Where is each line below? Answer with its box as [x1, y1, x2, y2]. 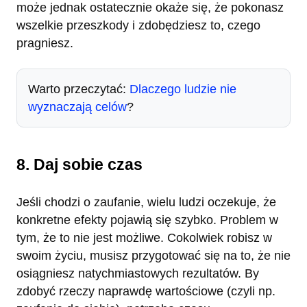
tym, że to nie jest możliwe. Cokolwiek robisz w [16, 231, 272, 245]
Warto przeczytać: [28, 82, 130, 96]
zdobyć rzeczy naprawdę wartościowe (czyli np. [16, 284, 275, 299]
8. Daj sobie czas [16, 155, 143, 173]
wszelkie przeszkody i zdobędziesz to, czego [16, 18, 260, 32]
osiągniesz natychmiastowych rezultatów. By [16, 267, 259, 281]
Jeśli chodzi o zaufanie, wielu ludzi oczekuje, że [16, 195, 276, 210]
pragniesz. [16, 36, 73, 50]
